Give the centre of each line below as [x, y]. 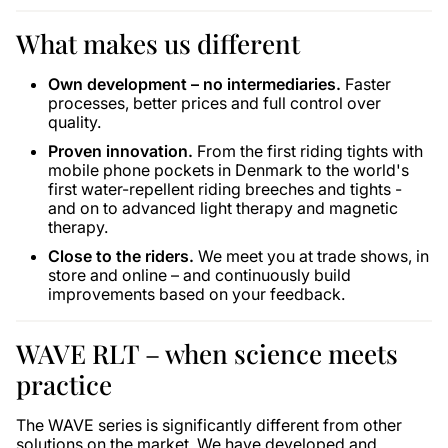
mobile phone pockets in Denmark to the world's [228, 170]
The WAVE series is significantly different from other [209, 425]
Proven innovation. [120, 151]
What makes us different [158, 43]
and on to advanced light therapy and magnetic [223, 208]
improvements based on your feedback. [196, 294]
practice [64, 384]
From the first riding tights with [308, 151]
